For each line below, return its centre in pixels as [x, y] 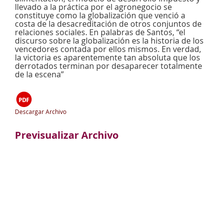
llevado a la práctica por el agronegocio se [93, 7]
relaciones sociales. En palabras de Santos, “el [100, 32]
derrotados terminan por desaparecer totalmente [109, 66]
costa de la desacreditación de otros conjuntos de [108, 24]
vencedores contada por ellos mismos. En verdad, [108, 49]
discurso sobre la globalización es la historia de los [109, 41]
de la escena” [39, 74]
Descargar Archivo [41, 111]
